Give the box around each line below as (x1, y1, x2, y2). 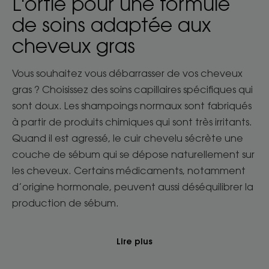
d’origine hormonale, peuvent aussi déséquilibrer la (12, 181, 253, 193)
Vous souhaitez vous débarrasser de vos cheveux (12, 67, 243, 79)
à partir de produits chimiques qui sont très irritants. (12, 116, 252, 128)
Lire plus (116, 236, 153, 247)
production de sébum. (12, 197, 119, 209)
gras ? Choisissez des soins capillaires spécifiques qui (12, 83, 253, 95)
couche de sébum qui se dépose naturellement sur (12, 148, 255, 160)
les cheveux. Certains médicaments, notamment (12, 165, 246, 177)
